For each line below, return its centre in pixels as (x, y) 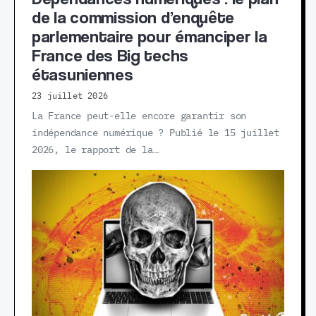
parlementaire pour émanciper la (150, 36)
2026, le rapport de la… (95, 150)
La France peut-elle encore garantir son (139, 116)
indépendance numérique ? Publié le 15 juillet (156, 133)
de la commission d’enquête (133, 17)
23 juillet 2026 (70, 96)
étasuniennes (83, 74)
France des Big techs (110, 55)
